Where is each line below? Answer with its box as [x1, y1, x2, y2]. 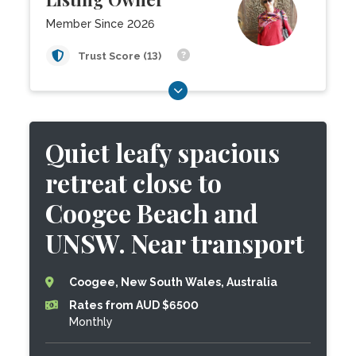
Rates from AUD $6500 [69, 299, 199, 311]
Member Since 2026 [46, 17, 155, 30]
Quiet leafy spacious [45, 135, 281, 169]
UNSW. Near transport [45, 226, 305, 260]
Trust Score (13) [78, 50, 164, 62]
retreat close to [45, 165, 222, 199]
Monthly [69, 315, 114, 328]
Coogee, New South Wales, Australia [69, 276, 278, 288]
